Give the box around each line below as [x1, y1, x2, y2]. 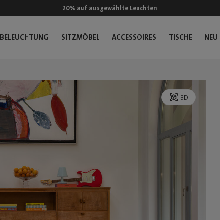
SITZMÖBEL [61, 32, 100, 42]
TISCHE [168, 32, 192, 42]
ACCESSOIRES [112, 32, 157, 42]
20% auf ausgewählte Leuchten [62, 3, 158, 12]
